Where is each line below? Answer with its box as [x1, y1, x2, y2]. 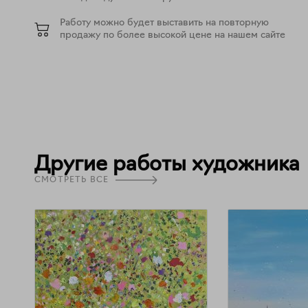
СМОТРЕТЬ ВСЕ [34, 175, 109, 184]
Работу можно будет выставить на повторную [60, 17, 269, 28]
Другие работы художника [34, 154, 300, 176]
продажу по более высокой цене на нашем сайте [60, 30, 285, 41]
